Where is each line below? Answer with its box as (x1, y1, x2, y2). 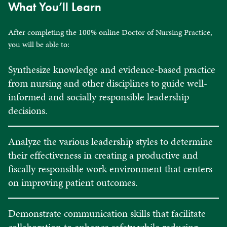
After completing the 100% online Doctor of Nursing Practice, (8, 26, 212, 38)
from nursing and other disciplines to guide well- (8, 75, 207, 90)
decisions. (8, 103, 48, 118)
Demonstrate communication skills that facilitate (8, 206, 206, 220)
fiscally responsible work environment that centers (8, 161, 212, 176)
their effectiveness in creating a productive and (8, 147, 198, 162)
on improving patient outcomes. (8, 175, 138, 190)
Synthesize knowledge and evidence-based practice (8, 62, 215, 77)
